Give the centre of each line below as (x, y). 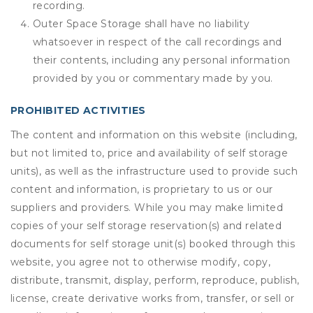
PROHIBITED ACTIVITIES (78, 110)
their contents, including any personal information (162, 60)
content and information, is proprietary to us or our (142, 189)
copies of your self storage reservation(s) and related (146, 226)
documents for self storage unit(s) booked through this (153, 244)
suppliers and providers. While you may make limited (147, 208)
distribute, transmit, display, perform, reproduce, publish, (155, 280)
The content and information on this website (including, (154, 135)
